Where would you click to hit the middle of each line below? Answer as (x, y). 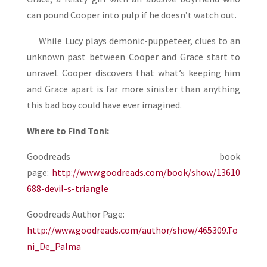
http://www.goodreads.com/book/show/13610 (146, 173)
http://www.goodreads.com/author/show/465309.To (132, 230)
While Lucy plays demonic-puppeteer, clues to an (133, 41)
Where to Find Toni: (68, 131)
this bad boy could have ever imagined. (104, 105)
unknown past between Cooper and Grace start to (133, 57)
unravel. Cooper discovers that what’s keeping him (133, 73)
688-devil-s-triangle (67, 189)
